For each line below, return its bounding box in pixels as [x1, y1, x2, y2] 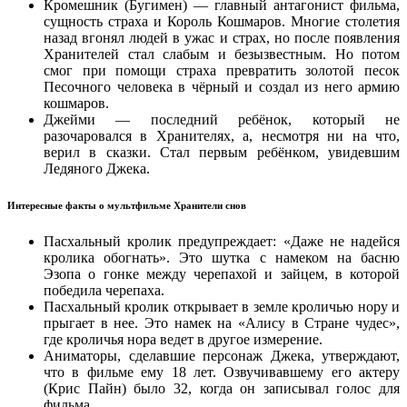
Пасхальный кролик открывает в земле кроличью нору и [44, 299, 400, 315]
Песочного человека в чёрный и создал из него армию [44, 79, 400, 95]
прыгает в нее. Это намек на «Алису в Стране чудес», [44, 315, 400, 332]
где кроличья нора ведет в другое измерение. [44, 332, 323, 348]
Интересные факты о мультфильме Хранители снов [7, 200, 246, 212]
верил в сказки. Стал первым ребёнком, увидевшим [44, 144, 400, 161]
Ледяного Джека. [44, 161, 150, 177]
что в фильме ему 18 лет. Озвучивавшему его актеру [44, 364, 400, 381]
